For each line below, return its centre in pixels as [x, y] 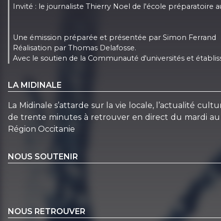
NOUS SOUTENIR [43, 156]
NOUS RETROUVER [47, 212]
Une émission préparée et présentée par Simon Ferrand [115, 37]
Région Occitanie [41, 129]
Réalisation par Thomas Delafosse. [75, 48]
